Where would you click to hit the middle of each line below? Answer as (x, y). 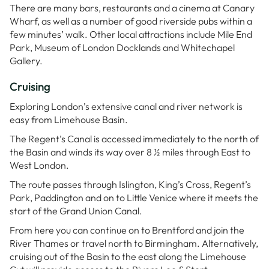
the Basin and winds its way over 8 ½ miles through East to (130, 152)
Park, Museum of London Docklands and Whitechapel (122, 48)
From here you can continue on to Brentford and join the (127, 230)
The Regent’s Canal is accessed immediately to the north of (134, 139)
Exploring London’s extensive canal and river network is (126, 107)
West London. (39, 165)
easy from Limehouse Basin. (69, 120)
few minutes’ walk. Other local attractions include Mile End (131, 35)
